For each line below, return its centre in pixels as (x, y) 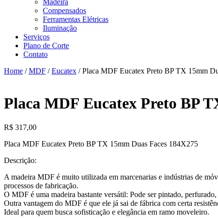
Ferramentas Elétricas (76, 19)
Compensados (64, 10)
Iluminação (60, 28)
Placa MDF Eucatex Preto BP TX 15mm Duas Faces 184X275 (101, 144)
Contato (36, 54)
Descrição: (20, 160)
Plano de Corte (46, 45)
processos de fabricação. (41, 185)
